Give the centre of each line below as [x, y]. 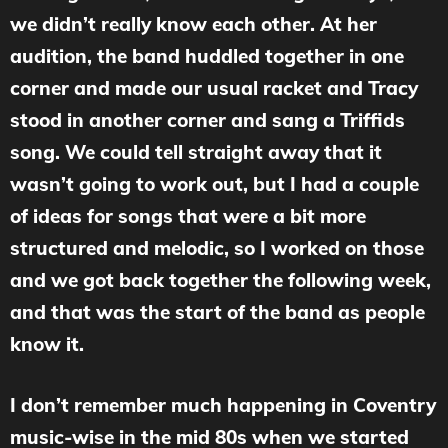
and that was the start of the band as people [217, 312]
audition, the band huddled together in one [207, 56]
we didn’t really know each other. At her [193, 24]
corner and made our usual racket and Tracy [214, 88]
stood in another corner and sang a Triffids [207, 120]
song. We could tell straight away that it [196, 152]
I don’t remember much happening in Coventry [223, 404]
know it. [47, 344]
